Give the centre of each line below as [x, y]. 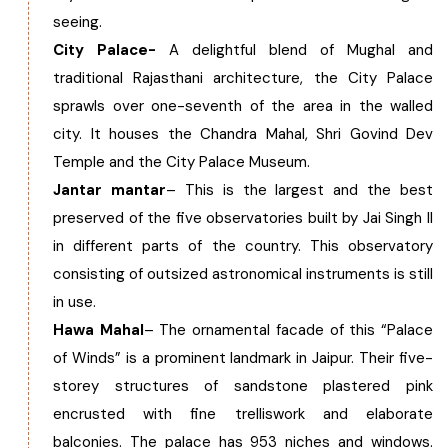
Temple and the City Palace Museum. [181, 162]
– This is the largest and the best [299, 190]
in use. [74, 302]
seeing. [77, 22]
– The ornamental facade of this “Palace [288, 330]
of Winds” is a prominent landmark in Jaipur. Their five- [243, 358]
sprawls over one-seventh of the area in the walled [243, 106]
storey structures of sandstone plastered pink [243, 386]
